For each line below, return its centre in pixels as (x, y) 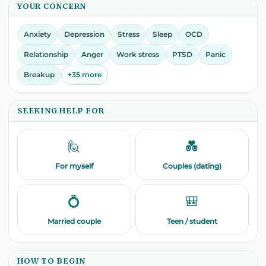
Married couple (74, 221)
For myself (74, 166)
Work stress (138, 55)
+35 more (85, 75)
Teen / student (192, 221)
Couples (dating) (192, 166)
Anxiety (37, 34)
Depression (84, 34)
